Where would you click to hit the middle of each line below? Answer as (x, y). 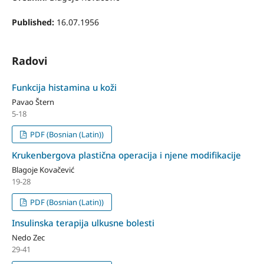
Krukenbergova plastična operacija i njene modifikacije (126, 155)
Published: (34, 22)
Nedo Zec (28, 237)
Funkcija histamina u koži (64, 87)
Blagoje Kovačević (43, 169)
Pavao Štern (33, 102)
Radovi (29, 60)
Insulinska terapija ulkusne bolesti (83, 222)
